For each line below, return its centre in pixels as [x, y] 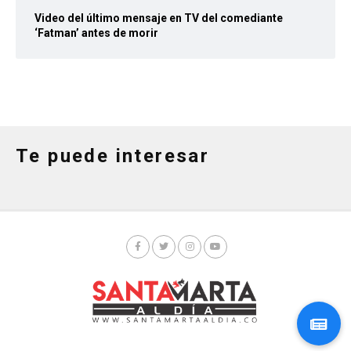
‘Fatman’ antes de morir [96, 33]
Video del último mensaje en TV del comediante [159, 18]
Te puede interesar [113, 156]
